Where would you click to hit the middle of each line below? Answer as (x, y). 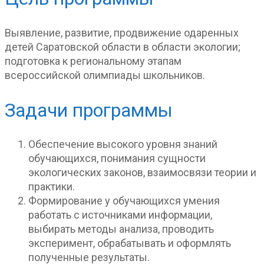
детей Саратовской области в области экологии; (123, 47)
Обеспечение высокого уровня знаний (123, 144)
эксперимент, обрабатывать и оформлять (130, 243)
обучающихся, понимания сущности (117, 159)
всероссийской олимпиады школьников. (105, 75)
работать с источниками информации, (120, 215)
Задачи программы (89, 110)
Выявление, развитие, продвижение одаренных (122, 33)
